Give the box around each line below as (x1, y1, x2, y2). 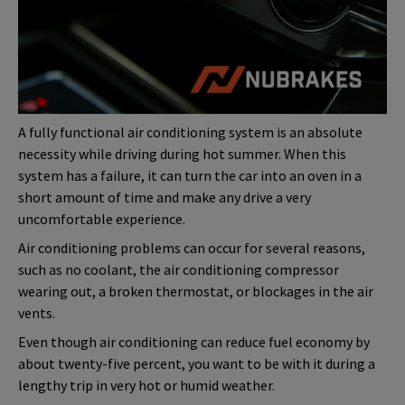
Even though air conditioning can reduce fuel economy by (18, 332, 370, 351)
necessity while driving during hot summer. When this (18, 144, 346, 163)
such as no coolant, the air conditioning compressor (18, 259, 339, 278)
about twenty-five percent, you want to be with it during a (18, 353, 375, 372)
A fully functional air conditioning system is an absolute (18, 122, 363, 141)
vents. (18, 303, 55, 322)
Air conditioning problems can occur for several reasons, (18, 238, 365, 257)
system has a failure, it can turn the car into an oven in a (18, 165, 362, 184)
